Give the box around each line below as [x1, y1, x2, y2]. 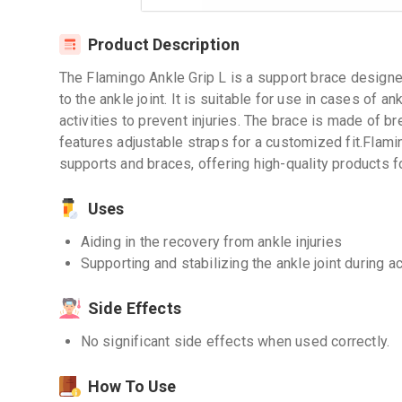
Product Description [87, 35, 240, 54]
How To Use [87, 377, 177, 396]
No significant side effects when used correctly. [80, 333, 390, 350]
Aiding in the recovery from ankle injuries [80, 233, 342, 250]
